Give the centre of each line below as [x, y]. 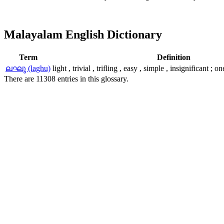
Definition [173, 57]
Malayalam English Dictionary [83, 35]
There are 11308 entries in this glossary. [66, 79]
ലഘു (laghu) [28, 68]
